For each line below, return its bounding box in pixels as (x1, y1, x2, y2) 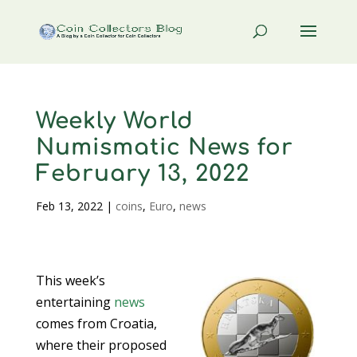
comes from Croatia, (35, 315, 157, 332)
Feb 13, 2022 (35, 198, 103, 214)
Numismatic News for (35, 135, 293, 160)
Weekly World (35, 108, 194, 134)
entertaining (35, 293, 114, 311)
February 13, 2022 (35, 161, 249, 186)
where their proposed (35, 336, 167, 354)
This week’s (35, 272, 105, 289)
